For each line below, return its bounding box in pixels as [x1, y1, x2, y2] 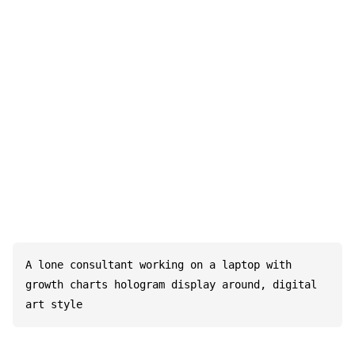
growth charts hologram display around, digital [25, 278, 317, 292]
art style [25, 298, 82, 311]
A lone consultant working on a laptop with [25, 258, 292, 272]
